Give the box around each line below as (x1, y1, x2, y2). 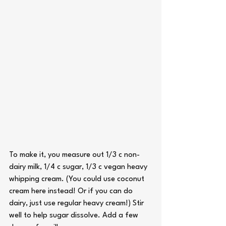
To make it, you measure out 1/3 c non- (9, 151, 140, 159)
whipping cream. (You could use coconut (9, 176, 146, 183)
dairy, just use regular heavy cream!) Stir (9, 200, 146, 207)
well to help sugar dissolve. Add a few (9, 212, 140, 219)
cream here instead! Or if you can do (9, 188, 135, 195)
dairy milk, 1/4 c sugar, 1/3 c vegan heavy (9, 163, 149, 171)
